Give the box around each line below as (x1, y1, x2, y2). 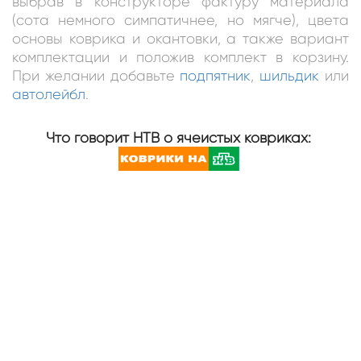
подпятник (180, 67, 251, 84)
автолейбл (12, 85, 85, 102)
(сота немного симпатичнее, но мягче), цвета (12, 11, 349, 28)
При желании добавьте (12, 67, 180, 84)
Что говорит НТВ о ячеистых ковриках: (46, 129, 311, 146)
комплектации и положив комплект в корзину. (12, 48, 349, 65)
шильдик (259, 67, 320, 84)
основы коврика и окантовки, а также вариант (12, 30, 349, 47)
